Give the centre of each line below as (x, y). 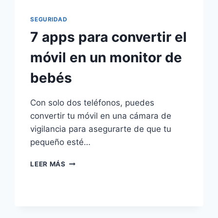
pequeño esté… (61, 142)
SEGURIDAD (49, 19)
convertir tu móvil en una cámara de (101, 116)
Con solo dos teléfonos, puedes (92, 103)
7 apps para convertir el (109, 37)
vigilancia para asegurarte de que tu (101, 129)
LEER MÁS (48, 164)
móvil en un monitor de (106, 58)
